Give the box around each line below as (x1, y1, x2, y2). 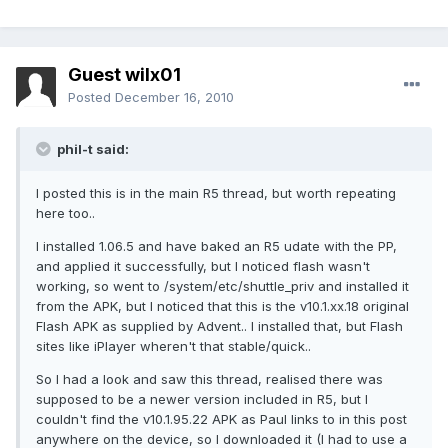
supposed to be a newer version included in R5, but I (36, 391, 368, 408)
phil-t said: (54, 141, 129, 158)
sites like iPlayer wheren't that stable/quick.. (36, 338, 311, 355)
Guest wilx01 (68, 64, 181, 86)
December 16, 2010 (115, 89, 234, 106)
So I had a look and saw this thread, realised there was (36, 371, 383, 388)
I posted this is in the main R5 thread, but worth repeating (36, 185, 396, 202)
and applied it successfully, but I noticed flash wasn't (36, 258, 370, 275)
